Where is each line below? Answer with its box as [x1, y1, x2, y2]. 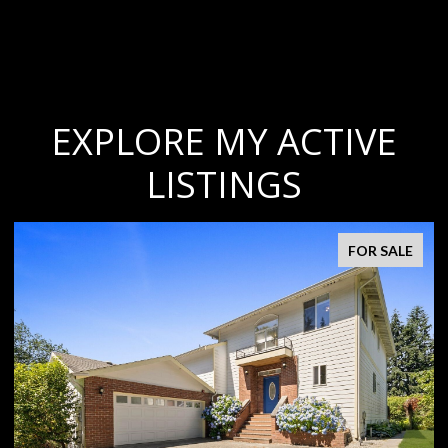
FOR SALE [348, 241, 413, 259]
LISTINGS [146, 159, 302, 209]
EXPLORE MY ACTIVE [51, 116, 397, 166]
